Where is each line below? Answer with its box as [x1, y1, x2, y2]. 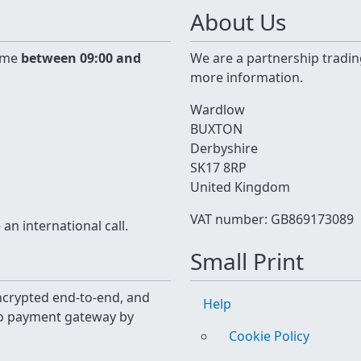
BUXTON [190, 120, 243, 138]
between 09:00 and [21, 49, 141, 67]
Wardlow [190, 101, 245, 118]
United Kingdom [190, 178, 290, 196]
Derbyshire [190, 139, 258, 157]
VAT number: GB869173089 [190, 210, 354, 228]
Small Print [190, 246, 304, 276]
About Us [190, 6, 286, 37]
